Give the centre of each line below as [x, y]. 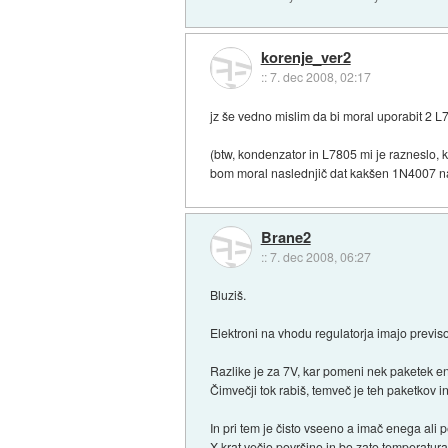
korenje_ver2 [305, 57]
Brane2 [285, 236]
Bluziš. [228, 295]
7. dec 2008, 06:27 [320, 256]
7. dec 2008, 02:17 [320, 77]
